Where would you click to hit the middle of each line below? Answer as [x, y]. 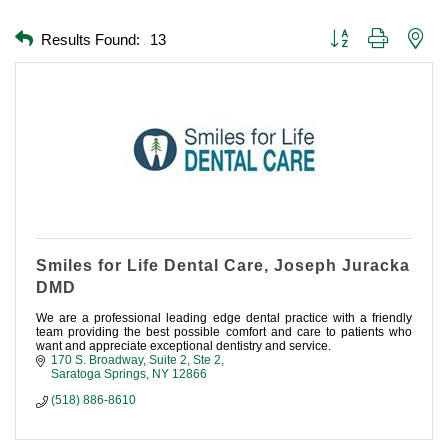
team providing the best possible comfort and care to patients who [224, 332]
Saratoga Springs [98, 374]
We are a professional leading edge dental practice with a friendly [224, 318]
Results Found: [90, 39]
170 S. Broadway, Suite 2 [119, 360]
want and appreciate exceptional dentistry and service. [183, 346]
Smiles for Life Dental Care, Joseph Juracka [223, 266]
